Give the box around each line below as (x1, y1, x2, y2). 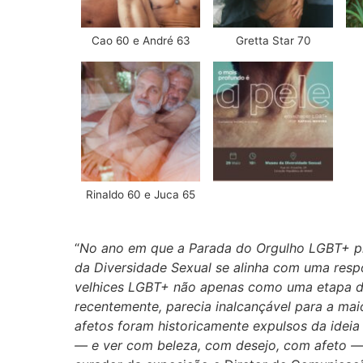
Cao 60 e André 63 (91, 34, 190, 48)
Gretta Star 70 (235, 34, 311, 48)
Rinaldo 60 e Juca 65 (86, 187, 196, 201)
